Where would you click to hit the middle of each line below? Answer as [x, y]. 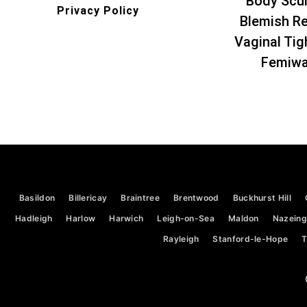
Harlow [81, 219]
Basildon [37, 198]
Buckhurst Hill [262, 198]
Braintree [140, 198]
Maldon [243, 219]
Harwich [126, 219]
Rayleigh [181, 239]
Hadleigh [34, 219]
